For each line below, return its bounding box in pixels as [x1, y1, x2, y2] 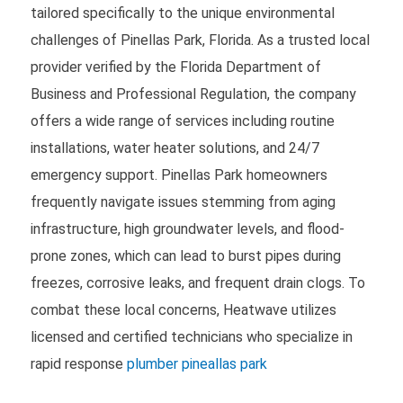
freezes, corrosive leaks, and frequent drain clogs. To [30, 273, 365, 291]
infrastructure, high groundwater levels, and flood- [30, 219, 345, 237]
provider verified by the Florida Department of [30, 58, 321, 76]
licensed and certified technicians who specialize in [30, 327, 353, 345]
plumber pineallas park [126, 354, 267, 372]
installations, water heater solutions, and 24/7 [30, 139, 319, 157]
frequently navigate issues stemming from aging [30, 193, 336, 210]
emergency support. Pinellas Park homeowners [30, 166, 327, 184]
